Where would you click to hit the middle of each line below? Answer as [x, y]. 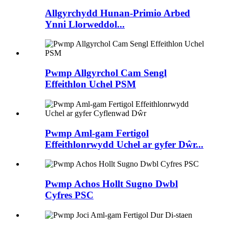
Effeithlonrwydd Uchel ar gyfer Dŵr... [124, 144]
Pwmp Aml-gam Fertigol [97, 133]
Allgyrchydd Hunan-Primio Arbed [118, 13]
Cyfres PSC [69, 195]
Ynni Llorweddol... [85, 24]
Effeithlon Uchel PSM [90, 84]
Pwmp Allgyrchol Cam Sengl [106, 73]
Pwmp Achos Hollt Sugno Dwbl [111, 184]
